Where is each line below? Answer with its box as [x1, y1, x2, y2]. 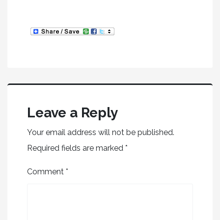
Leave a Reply [27, 105, 118, 121]
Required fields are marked [27, 143, 125, 153]
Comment [27, 167, 66, 177]
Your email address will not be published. [27, 128, 174, 137]
